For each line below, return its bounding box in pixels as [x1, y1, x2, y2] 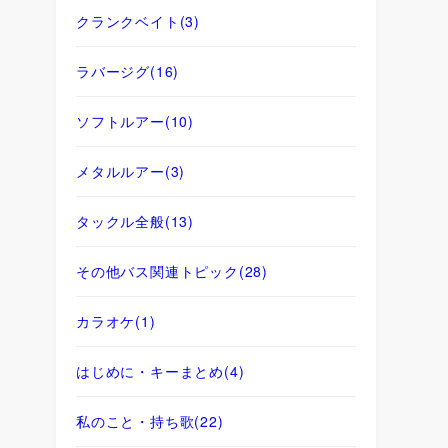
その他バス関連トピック [76, 260, 239, 281]
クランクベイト [76, 10, 180, 31]
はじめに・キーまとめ [76, 360, 225, 381]
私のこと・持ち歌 [76, 410, 195, 431]
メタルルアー [76, 160, 165, 181]
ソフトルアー [76, 110, 165, 131]
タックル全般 [76, 210, 165, 231]
